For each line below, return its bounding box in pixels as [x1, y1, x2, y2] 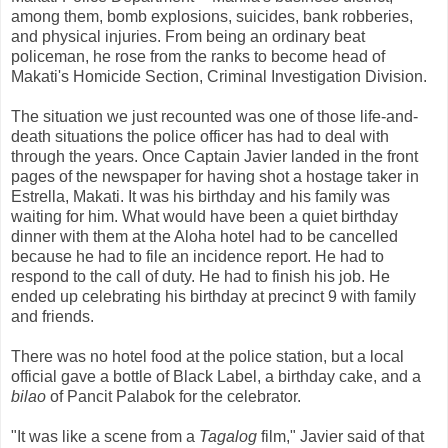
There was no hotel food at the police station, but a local [11, 347, 404, 365]
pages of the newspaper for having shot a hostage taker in [11, 167, 419, 185]
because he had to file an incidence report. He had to [11, 247, 384, 265]
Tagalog [199, 427, 257, 445]
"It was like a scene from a [11, 427, 199, 445]
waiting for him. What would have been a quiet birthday [11, 207, 398, 225]
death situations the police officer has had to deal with [11, 127, 389, 145]
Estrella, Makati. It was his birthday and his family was [11, 187, 390, 205]
